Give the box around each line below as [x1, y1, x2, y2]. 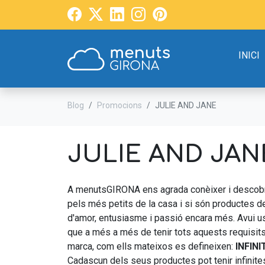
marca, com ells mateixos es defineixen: [67, 241, 235, 252]
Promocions [97, 101, 142, 110]
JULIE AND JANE [155, 101, 216, 110]
